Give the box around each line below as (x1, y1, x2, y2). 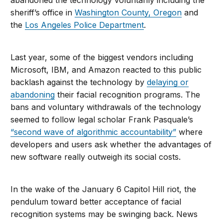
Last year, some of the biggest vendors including (10, 52, 194, 63)
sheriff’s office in (10, 7, 75, 18)
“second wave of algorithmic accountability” (10, 127, 177, 137)
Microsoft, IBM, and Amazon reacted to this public (10, 65, 202, 75)
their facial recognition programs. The (55, 90, 201, 100)
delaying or (147, 77, 189, 88)
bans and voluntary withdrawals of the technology (10, 102, 202, 112)
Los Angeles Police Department (25, 20, 144, 30)
